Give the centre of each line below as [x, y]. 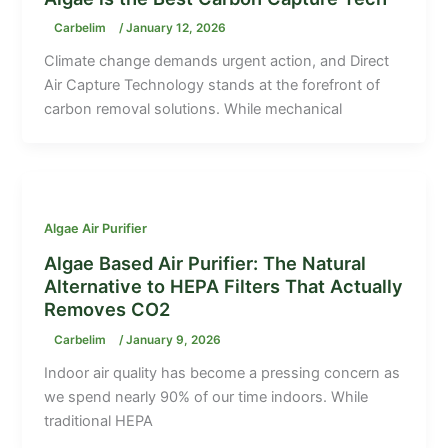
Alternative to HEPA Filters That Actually [224, 285]
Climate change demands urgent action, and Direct [217, 61]
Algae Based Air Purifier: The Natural [205, 262]
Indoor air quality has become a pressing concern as [222, 372]
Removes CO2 [107, 308]
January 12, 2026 [176, 28]
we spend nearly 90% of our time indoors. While [206, 396]
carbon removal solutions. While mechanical [193, 109]
